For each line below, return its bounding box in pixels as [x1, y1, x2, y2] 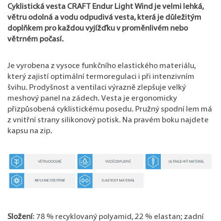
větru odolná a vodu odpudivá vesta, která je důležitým [7, 14, 201, 22]
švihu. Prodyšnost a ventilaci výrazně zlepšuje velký [7, 84, 186, 92]
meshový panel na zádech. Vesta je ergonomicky [7, 95, 177, 103]
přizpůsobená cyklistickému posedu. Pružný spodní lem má [7, 106, 212, 114]
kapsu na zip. [7, 127, 52, 136]
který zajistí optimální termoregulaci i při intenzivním [7, 73, 194, 81]
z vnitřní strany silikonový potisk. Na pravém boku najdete [7, 116, 209, 125]
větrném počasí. [7, 36, 64, 44]
